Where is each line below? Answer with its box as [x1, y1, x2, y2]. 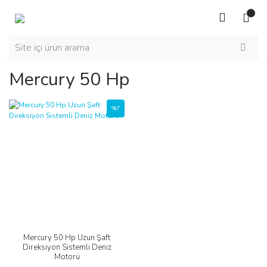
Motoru [54, 252, 80, 262]
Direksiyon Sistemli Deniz [22, 242, 111, 253]
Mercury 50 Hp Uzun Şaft [23, 232, 110, 243]
